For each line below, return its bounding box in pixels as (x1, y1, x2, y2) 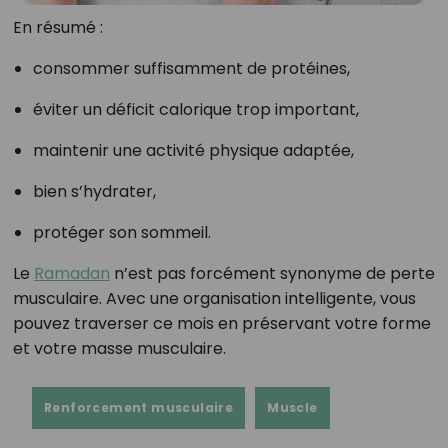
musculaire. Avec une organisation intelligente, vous (12, 286, 416, 310)
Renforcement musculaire (44, 398, 234, 416)
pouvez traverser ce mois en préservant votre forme (12, 311, 431, 335)
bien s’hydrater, (32, 179, 156, 203)
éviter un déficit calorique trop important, (32, 97, 359, 121)
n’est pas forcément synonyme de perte (109, 261, 435, 285)
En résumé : (12, 15, 103, 39)
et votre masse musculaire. (12, 336, 226, 360)
